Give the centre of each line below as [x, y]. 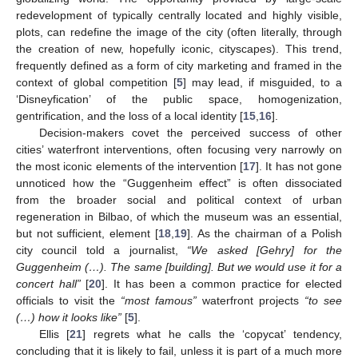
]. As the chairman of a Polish [265, 233]
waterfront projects [251, 300]
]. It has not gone [299, 166]
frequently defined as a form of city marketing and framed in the [179, 65]
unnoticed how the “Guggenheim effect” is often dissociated [179, 183]
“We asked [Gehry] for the [265, 250]
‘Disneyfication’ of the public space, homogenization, [179, 99]
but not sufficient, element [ [87, 233]
